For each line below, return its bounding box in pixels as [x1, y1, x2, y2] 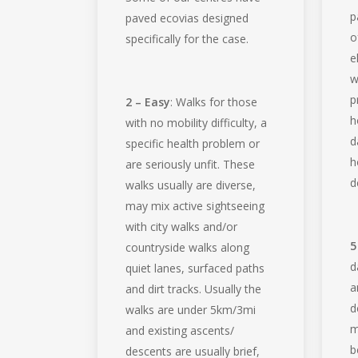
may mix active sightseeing [125, 197, 265, 213]
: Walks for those [170, 93, 258, 109]
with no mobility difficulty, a [125, 114, 268, 130]
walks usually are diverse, [125, 177, 257, 193]
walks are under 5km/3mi [125, 301, 257, 317]
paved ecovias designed [125, 10, 249, 26]
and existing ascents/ [125, 322, 235, 338]
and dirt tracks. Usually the [125, 280, 262, 296]
